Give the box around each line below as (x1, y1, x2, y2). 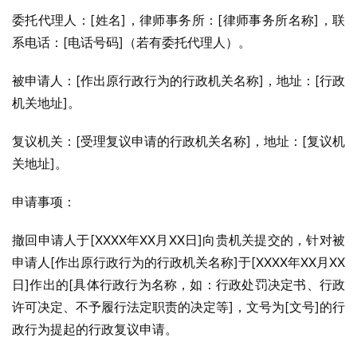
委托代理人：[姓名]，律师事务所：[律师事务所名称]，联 (12, 12, 345, 28)
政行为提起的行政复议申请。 (12, 321, 178, 337)
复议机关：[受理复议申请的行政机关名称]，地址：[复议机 (12, 133, 345, 149)
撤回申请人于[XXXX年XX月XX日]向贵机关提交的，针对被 (12, 232, 345, 248)
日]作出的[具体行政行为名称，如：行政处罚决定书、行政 (12, 277, 345, 292)
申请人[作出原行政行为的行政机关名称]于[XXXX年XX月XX (12, 254, 345, 270)
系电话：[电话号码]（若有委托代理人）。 (12, 34, 251, 50)
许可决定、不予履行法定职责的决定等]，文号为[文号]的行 (12, 299, 345, 315)
